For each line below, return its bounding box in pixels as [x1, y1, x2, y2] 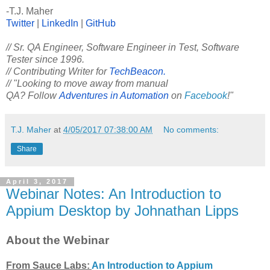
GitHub [86, 17, 116, 28]
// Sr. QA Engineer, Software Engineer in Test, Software [6, 42, 239, 52]
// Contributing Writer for [6, 66, 109, 77]
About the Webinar [6, 234, 109, 247]
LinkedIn [42, 17, 78, 28]
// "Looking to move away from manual [6, 78, 168, 89]
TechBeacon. [109, 66, 166, 77]
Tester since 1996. [6, 54, 84, 64]
